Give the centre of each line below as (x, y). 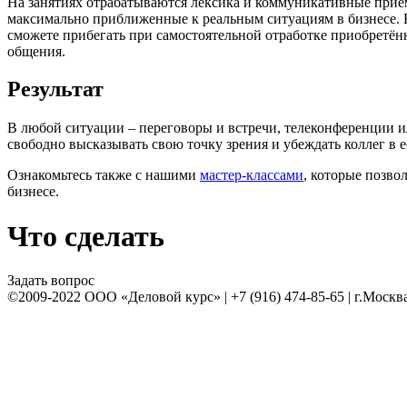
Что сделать (86, 236)
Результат (55, 89)
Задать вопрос (51, 281)
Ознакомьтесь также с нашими (104, 175)
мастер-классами (252, 175)
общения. (36, 51)
